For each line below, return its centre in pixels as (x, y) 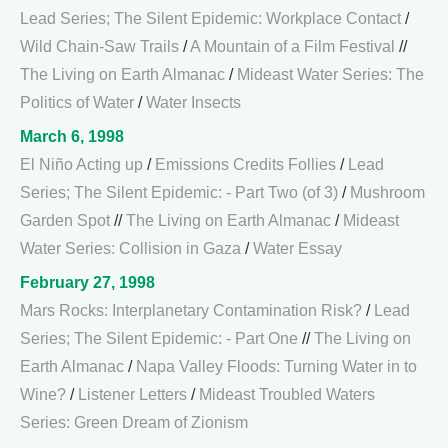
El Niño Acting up (81, 164)
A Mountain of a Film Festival (292, 46)
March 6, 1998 (72, 136)
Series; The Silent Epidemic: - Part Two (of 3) (179, 192)
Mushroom (387, 192)
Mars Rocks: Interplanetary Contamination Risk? (191, 310)
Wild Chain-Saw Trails (99, 46)
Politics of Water (77, 102)
